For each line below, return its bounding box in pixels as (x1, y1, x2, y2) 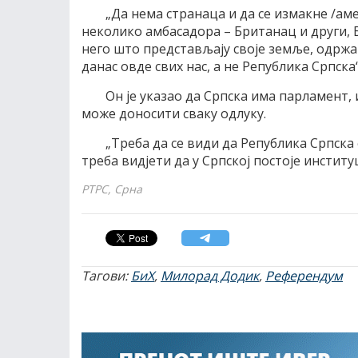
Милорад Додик (161, 267, 259, 284)
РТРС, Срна (82, 181, 142, 197)
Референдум (265, 267, 343, 284)
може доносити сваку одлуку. (82, 105, 266, 122)
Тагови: (82, 267, 131, 284)
